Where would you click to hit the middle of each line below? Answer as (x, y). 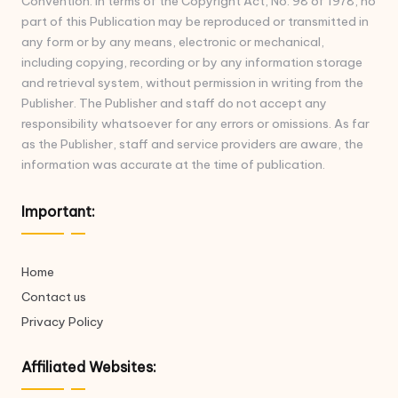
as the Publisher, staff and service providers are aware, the (192, 143)
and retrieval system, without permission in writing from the (192, 82)
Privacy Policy (63, 321)
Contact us (54, 296)
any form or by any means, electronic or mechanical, (173, 41)
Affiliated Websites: (89, 366)
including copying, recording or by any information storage (192, 62)
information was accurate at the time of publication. (173, 164)
